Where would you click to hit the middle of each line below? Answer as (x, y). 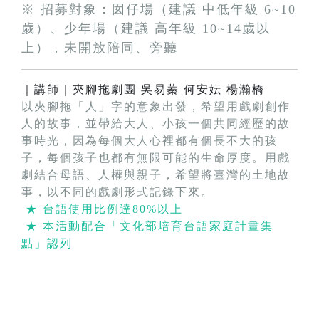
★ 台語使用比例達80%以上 (102, 209)
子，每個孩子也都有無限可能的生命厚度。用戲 (156, 158)
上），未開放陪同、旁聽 (100, 48)
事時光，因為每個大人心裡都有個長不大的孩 (150, 141)
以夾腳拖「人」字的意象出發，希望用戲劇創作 (156, 107)
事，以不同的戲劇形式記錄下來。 (117, 192)
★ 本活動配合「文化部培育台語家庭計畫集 (147, 226)
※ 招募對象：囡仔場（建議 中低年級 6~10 (159, 10)
